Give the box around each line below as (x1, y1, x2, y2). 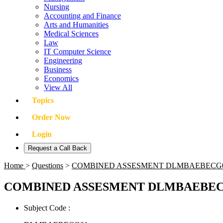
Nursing (44, 2, 69, 11)
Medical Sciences (44, 29, 99, 38)
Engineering (44, 56, 82, 65)
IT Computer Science (44, 47, 111, 56)
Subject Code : (24, 203, 70, 212)
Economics (44, 74, 79, 83)
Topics (32, 96, 54, 105)
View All (44, 83, 72, 92)
